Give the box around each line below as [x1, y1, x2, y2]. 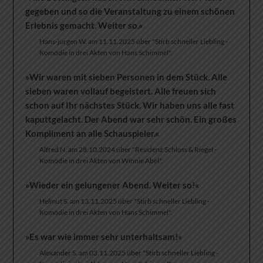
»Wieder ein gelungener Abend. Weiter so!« [25, 180, 200, 191]
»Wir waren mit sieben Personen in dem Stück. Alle [25, 72, 228, 83]
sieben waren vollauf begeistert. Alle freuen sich [25, 86, 217, 97]
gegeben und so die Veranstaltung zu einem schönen [25, 6, 235, 17]
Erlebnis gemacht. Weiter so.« [25, 20, 143, 31]
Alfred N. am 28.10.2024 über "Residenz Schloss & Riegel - [39, 145, 217, 154]
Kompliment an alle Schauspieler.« [25, 128, 160, 139]
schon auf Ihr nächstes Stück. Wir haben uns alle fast [25, 100, 235, 111]
